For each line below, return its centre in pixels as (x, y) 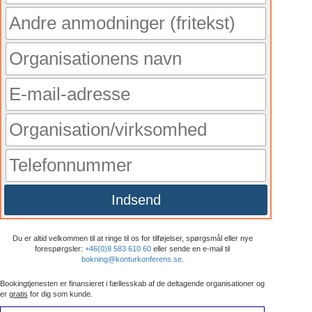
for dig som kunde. (60, 294)
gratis (18, 294)
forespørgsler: (60, 248)
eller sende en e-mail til (190, 248)
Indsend (136, 200)
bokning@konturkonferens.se (131, 259)
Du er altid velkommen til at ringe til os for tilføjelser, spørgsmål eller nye (132, 238)
